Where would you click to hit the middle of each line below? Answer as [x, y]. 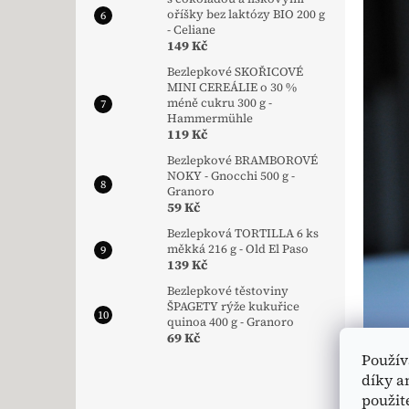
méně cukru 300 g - [220, 103]
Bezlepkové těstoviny [228, 291]
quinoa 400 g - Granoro [231, 322]
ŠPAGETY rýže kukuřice [233, 307]
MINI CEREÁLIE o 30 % [232, 88]
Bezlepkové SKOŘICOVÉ [235, 72]
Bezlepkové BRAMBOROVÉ [242, 161]
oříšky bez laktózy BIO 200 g [246, 15]
